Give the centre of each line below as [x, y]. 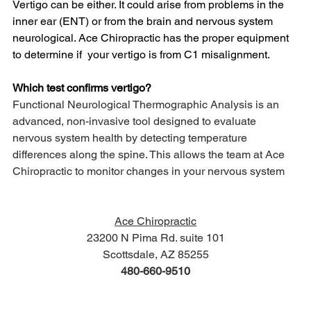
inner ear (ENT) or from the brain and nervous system [144, 21]
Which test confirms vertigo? [82, 87]
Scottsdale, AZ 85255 [155, 254]
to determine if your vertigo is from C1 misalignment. [143, 54]
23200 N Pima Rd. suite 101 [155, 237]
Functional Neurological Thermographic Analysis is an [147, 104]
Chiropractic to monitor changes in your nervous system [149, 171]
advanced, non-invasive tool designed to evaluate [136, 121]
